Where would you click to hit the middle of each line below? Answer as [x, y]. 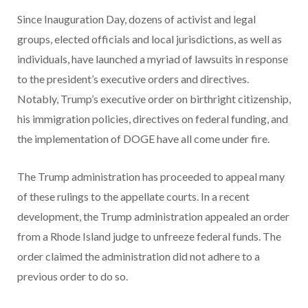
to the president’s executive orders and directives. [133, 78]
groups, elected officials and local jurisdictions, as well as [150, 38]
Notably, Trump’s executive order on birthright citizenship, [154, 98]
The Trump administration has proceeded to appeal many [151, 176]
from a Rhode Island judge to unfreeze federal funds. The [149, 236]
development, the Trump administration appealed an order [153, 216]
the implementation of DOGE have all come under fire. [144, 138]
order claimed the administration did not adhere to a [139, 256]
